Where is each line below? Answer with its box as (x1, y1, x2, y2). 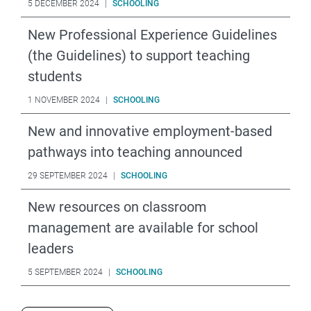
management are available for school (28, 219, 258, 236)
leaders (28, 239, 74, 257)
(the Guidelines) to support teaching (28, 47, 250, 64)
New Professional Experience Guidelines (28, 26, 277, 43)
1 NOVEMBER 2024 (28, 94, 100, 105)
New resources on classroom (28, 198, 207, 215)
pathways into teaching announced (28, 143, 242, 160)
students (28, 67, 82, 85)
